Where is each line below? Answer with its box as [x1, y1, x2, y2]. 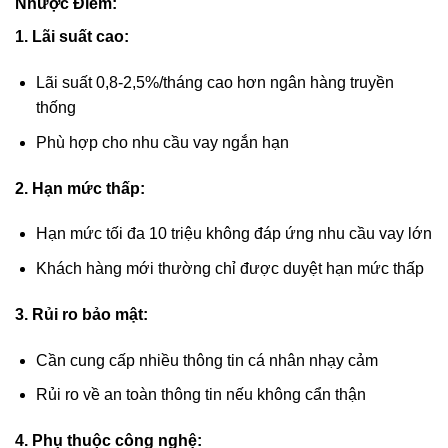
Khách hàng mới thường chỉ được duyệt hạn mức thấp [35, 259, 424, 277]
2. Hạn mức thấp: [15, 179, 145, 197]
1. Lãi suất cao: [15, 28, 129, 46]
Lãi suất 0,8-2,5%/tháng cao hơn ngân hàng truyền [35, 74, 394, 92]
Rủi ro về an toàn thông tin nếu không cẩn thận [35, 386, 366, 404]
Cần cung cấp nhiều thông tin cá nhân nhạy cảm [35, 351, 378, 369]
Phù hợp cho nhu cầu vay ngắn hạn [35, 133, 289, 151]
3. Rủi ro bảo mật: [15, 305, 148, 323]
